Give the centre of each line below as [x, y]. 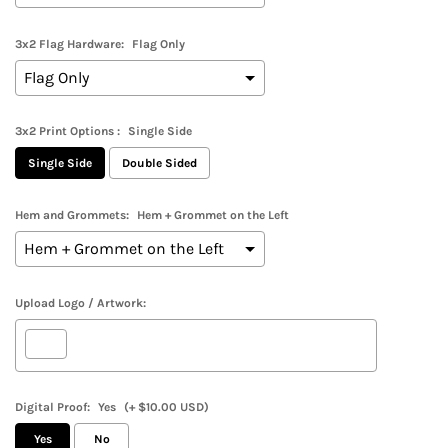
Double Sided [159, 162]
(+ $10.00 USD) [166, 406]
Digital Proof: [52, 406]
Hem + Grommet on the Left [213, 214]
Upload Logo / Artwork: [80, 302]
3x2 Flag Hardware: [69, 43]
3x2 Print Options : [67, 130]
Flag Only [158, 43]
